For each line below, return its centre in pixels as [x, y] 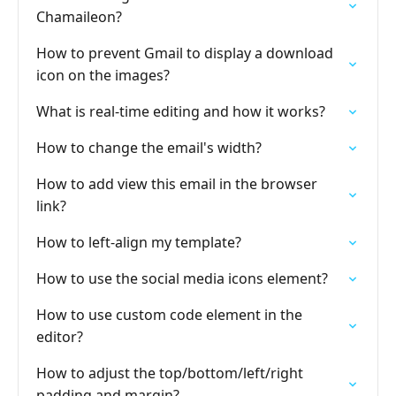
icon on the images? [103, 75]
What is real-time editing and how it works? [181, 111]
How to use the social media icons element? [182, 278]
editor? [60, 337]
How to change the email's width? [149, 148]
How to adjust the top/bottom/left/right [170, 373]
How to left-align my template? [139, 242]
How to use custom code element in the [169, 315]
